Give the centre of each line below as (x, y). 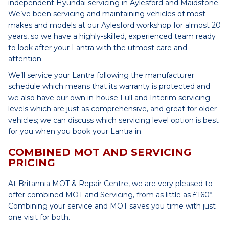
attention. (26, 59)
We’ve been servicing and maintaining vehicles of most (107, 14)
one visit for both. (39, 217)
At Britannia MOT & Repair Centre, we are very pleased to (110, 184)
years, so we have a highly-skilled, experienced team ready (112, 36)
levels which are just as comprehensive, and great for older (112, 109)
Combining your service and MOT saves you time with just (112, 206)
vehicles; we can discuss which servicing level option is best (113, 120)
